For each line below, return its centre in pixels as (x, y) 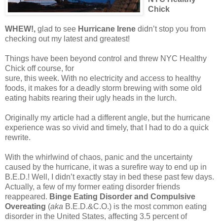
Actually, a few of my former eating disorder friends (92, 186)
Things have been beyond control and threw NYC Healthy (106, 58)
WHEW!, (20, 29)
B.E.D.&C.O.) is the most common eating (135, 206)
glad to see (57, 29)
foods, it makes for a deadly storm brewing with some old (103, 88)
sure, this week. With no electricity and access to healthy (103, 78)
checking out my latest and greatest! (67, 38)
